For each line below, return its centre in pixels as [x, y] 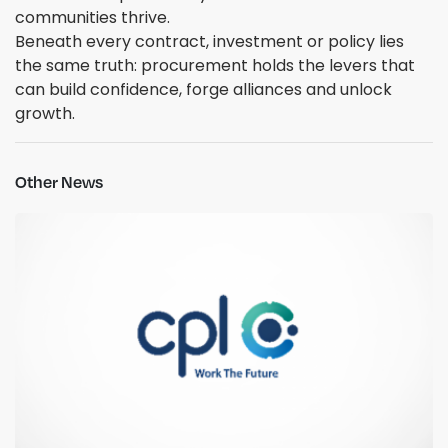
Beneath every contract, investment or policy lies [209, 42]
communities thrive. [94, 18]
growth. [45, 114]
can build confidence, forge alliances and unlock [203, 90]
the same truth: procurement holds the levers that [215, 66]
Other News [59, 182]
